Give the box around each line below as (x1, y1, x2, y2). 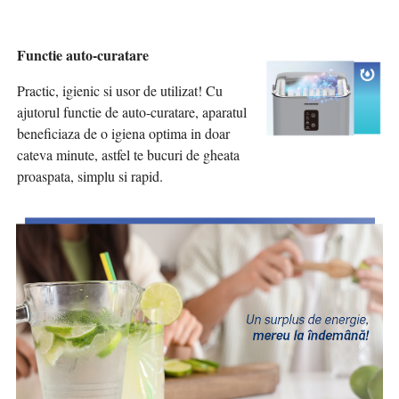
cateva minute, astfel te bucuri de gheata (17, 145, 240, 165)
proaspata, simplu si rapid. (17, 167, 163, 186)
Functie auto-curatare (17, 45, 149, 66)
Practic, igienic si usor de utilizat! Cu (17, 81, 223, 101)
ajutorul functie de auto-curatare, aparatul (17, 102, 247, 122)
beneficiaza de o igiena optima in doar (17, 124, 230, 143)
